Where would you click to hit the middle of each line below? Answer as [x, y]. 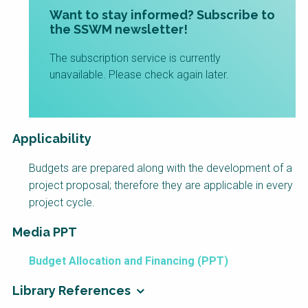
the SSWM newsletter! [119, 29]
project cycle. [62, 202]
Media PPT [45, 232]
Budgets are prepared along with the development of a [161, 168]
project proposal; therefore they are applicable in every [161, 185]
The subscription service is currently [135, 58]
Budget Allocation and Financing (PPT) [129, 261]
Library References [71, 290]
